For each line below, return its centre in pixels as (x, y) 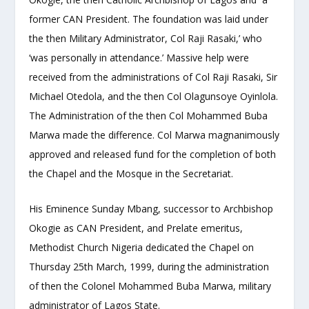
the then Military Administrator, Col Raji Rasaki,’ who (146, 39)
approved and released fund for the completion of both (153, 154)
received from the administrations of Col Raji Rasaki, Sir (153, 77)
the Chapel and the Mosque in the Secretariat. (131, 174)
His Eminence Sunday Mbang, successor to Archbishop (151, 208)
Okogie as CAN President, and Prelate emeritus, (136, 228)
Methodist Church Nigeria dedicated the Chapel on (142, 247)
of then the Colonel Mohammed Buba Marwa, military (150, 286)
